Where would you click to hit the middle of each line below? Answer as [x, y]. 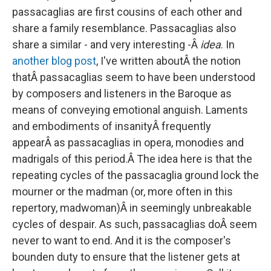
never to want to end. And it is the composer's [122, 240]
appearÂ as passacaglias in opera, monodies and [128, 142]
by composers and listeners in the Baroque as [122, 93]
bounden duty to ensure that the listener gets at [126, 257]
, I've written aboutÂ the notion [168, 61]
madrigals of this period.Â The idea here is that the [132, 159]
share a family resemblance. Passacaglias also [124, 28]
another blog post [54, 61]
